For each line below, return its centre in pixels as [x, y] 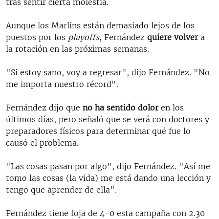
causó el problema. [42, 142]
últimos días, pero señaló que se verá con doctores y [108, 119]
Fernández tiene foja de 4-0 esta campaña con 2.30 [105, 213]
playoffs [84, 37]
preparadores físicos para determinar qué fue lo [98, 131]
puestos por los [37, 37]
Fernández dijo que [44, 107]
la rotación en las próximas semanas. [77, 49]
